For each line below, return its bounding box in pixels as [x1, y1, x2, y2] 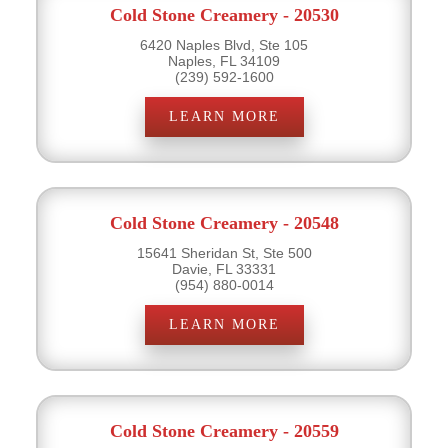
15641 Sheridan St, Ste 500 [136, 244, 312, 261]
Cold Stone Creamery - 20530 [109, 4, 339, 25]
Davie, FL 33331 [172, 260, 276, 277]
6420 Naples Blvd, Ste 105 [140, 36, 308, 53]
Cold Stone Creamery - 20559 [109, 420, 339, 441]
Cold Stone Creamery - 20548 [109, 212, 339, 233]
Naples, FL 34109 [168, 52, 280, 69]
